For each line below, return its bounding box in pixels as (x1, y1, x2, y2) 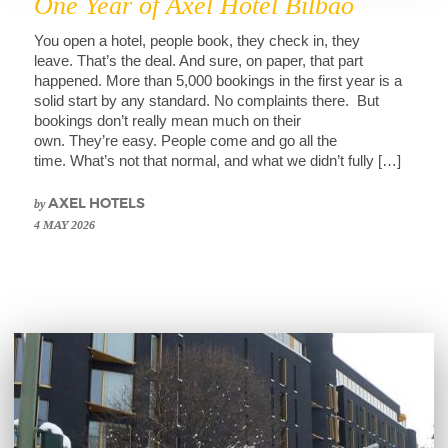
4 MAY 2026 (34, 217, 95, 233)
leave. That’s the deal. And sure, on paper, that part (34, 53, 363, 69)
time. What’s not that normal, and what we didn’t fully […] (34, 153, 401, 169)
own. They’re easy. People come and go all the (34, 133, 337, 149)
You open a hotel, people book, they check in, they (34, 33, 360, 49)
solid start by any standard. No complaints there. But (34, 93, 379, 109)
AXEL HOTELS (45, 197, 145, 211)
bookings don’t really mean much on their (34, 113, 301, 129)
